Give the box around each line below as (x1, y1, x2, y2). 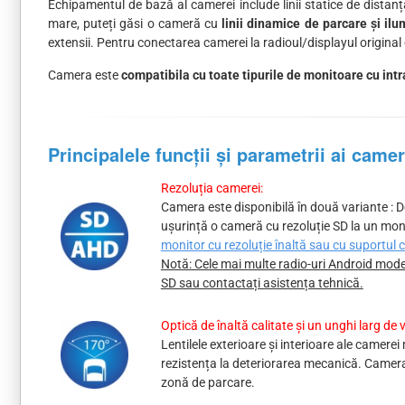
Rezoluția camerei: (160, 181, 263, 196)
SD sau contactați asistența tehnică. (160, 276, 363, 291)
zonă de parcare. (160, 375, 255, 391)
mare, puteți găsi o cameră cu (48, 16, 222, 32)
